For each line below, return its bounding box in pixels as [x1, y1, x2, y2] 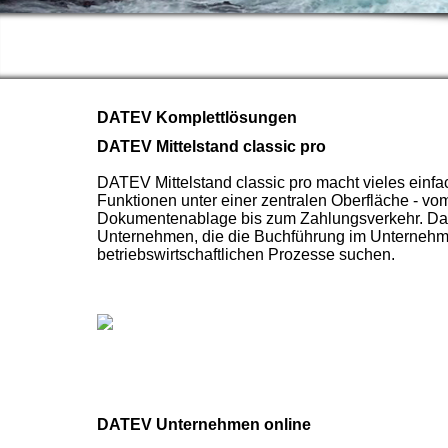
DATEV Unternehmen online [97, 416, 311, 434]
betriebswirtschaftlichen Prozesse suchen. [97, 246, 395, 264]
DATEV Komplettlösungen [97, 109, 297, 126]
